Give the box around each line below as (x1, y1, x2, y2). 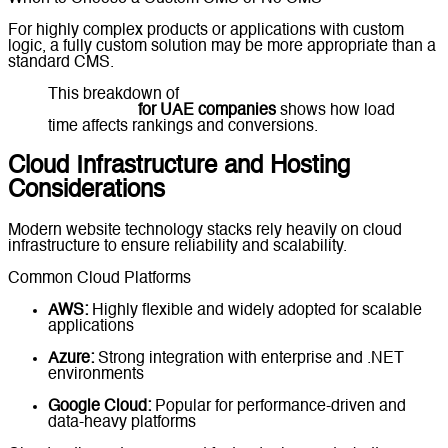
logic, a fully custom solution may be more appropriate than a (8, 38, 436, 55)
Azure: (48, 350, 94, 367)
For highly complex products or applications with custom (8, 22, 404, 39)
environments (48, 366, 144, 383)
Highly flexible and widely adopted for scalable (88, 302, 422, 319)
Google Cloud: (48, 398, 151, 415)
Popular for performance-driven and (151, 398, 406, 415)
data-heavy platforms (48, 414, 196, 431)
